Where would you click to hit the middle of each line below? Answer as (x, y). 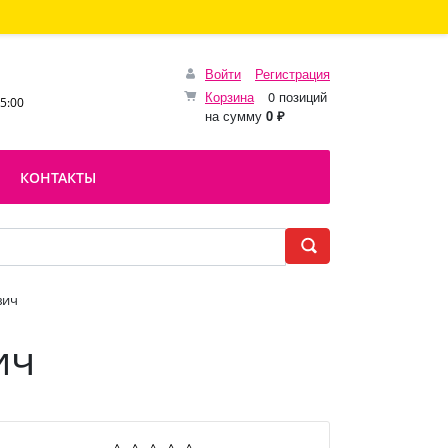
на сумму (235, 115)
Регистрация (292, 73)
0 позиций (295, 96)
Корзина (229, 96)
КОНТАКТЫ (58, 177)
